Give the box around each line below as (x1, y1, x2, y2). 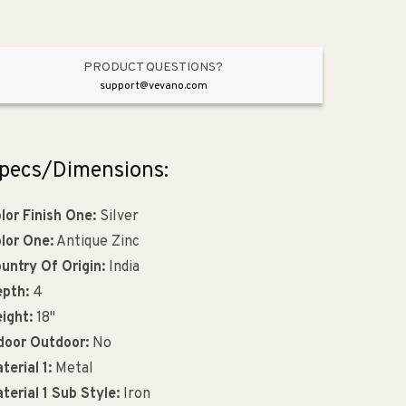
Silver (95, 208, 139, 226)
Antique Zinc (53, 233, 140, 251)
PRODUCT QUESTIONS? (83, 60, 224, 76)
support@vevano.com (99, 79, 208, 94)
